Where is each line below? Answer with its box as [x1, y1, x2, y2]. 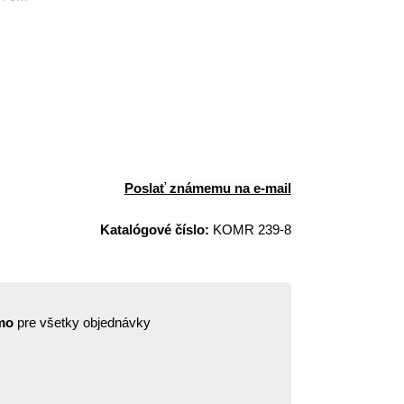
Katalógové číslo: [100, 222, 209, 237]
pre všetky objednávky [14, 315, 151, 330]
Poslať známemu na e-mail [124, 180, 291, 196]
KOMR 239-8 [209, 222, 291, 237]
